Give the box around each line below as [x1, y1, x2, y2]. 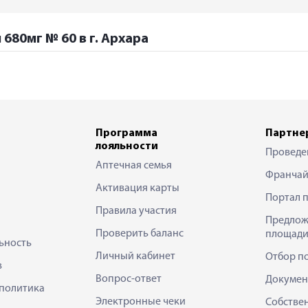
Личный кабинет [96, 250, 175, 262]
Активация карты [96, 182, 179, 194]
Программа [96, 127, 157, 139]
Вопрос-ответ [96, 273, 162, 285]
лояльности [96, 140, 158, 152]
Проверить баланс [96, 228, 184, 239]
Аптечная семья [96, 159, 172, 171]
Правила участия [96, 205, 177, 217]
